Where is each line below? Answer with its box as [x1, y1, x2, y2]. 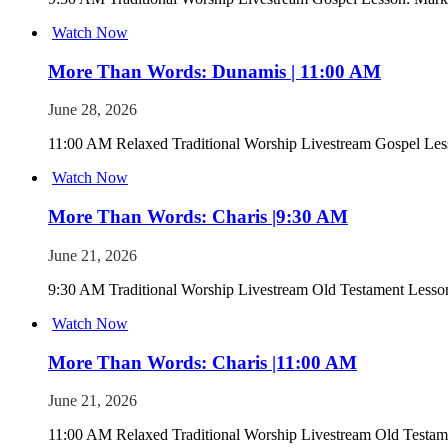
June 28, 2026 [48, 101, 137, 119]
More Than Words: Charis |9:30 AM [48, 206, 348, 228]
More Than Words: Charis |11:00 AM [48, 351, 357, 373]
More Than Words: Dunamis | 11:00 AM [48, 60, 381, 82]
